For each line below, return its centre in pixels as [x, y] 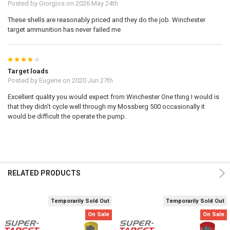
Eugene [50, 80]
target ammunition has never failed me [64, 29]
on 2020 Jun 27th [87, 80]
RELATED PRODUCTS [44, 173]
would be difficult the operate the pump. [67, 116]
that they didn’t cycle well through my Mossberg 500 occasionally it [106, 106]
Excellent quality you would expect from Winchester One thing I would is [113, 97]
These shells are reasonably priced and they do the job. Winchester [106, 20]
